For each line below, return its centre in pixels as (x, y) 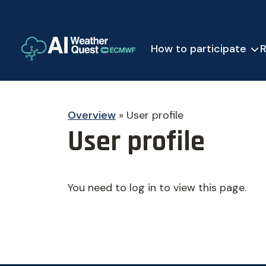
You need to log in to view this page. (157, 188)
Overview (92, 115)
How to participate (199, 48)
